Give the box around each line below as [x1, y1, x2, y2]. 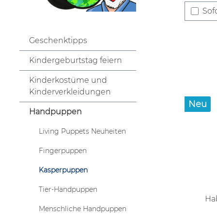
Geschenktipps [29, 35, 87, 45]
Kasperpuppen [39, 165, 88, 174]
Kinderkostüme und [29, 75, 107, 85]
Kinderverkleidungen [29, 87, 111, 96]
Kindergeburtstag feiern [29, 55, 122, 65]
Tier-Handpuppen [39, 185, 97, 194]
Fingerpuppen [39, 146, 87, 155]
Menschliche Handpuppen [39, 204, 126, 213]
